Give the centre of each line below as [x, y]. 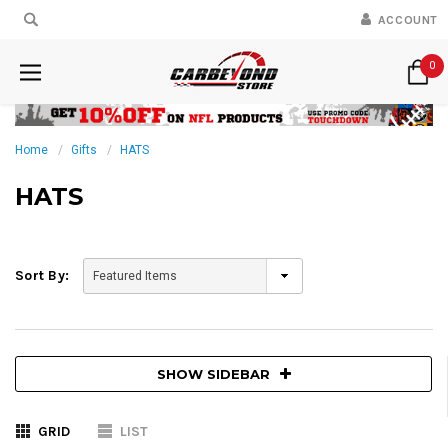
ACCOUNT [407, 20]
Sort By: [42, 275]
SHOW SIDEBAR [213, 373]
